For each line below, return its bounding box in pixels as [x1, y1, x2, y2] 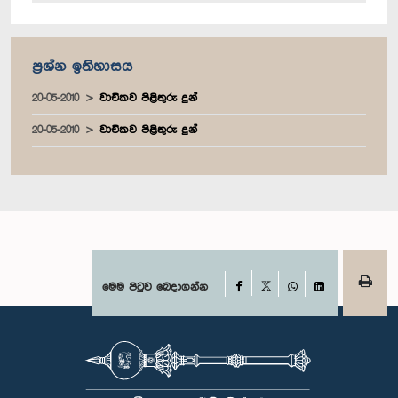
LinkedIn [317, 294, 362, 306]
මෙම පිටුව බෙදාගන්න [102, 281, 208, 293]
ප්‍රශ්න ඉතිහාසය [32, 59, 132, 75]
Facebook [241, 280, 289, 292]
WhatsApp [291, 294, 342, 306]
